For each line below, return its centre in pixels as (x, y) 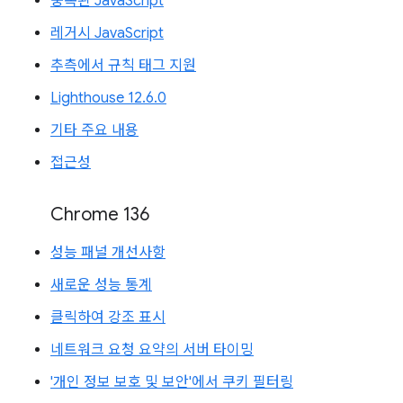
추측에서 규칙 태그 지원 (123, 65)
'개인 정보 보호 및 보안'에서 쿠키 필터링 (172, 382)
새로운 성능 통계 (101, 285)
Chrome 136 (100, 214)
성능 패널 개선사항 (108, 252)
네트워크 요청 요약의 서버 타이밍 (152, 349)
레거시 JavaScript (107, 33)
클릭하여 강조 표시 (108, 317)
